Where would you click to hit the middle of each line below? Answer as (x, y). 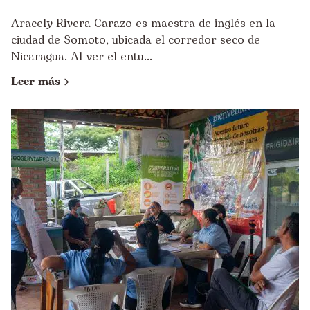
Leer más (36, 82)
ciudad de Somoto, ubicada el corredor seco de (136, 40)
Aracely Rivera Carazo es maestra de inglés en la (143, 24)
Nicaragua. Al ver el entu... (82, 57)
